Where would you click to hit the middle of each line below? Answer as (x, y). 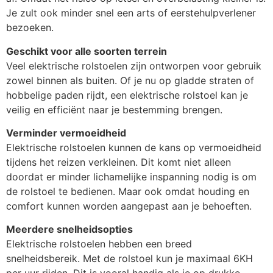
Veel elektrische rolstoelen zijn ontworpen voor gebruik (134, 66)
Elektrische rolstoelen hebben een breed (99, 244)
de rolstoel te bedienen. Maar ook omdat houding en (128, 191)
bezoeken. (30, 28)
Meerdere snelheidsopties (69, 229)
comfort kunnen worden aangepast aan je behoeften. (129, 206)
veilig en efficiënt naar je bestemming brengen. (114, 109)
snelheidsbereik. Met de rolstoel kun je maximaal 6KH (129, 259)
